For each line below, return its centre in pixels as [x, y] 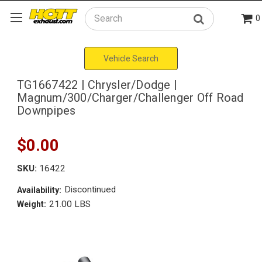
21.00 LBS [70, 204]
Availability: [39, 190]
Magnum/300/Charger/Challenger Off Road [130, 97]
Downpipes [46, 110]
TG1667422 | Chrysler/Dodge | [97, 85]
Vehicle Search [131, 58]
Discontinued [90, 190]
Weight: [32, 204]
